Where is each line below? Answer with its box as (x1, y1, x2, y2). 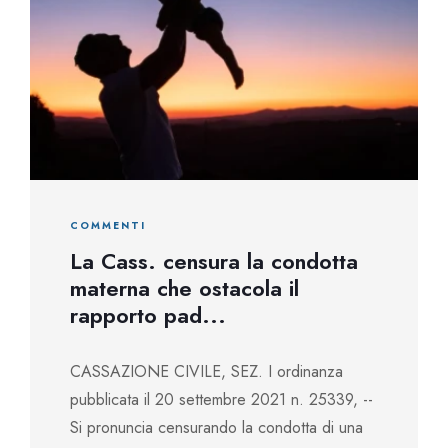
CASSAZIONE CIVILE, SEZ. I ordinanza (70, 360, 343, 383)
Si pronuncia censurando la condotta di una (70, 416, 363, 439)
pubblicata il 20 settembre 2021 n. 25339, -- (70, 388, 373, 411)
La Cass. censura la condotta (70, 245, 358, 277)
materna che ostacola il (70, 272, 299, 304)
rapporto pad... (70, 299, 226, 331)
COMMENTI (70, 218, 146, 233)
